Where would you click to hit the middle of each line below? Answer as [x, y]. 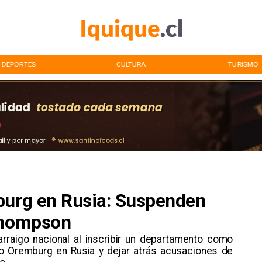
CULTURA [131, 64]
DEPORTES [18, 64]
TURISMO [243, 64]
